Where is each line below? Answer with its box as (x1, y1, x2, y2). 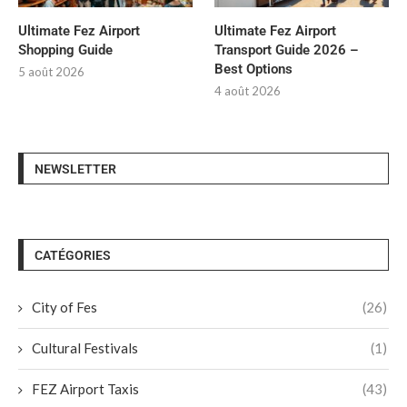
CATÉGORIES (35, 247, 111, 263)
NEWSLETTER (35, 161, 116, 176)
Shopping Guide (18, 41, 113, 58)
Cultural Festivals (32, 339, 138, 356)
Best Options (214, 60, 293, 77)
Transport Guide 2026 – (214, 41, 360, 58)
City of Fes (32, 298, 97, 315)
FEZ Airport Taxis (32, 380, 139, 397)
